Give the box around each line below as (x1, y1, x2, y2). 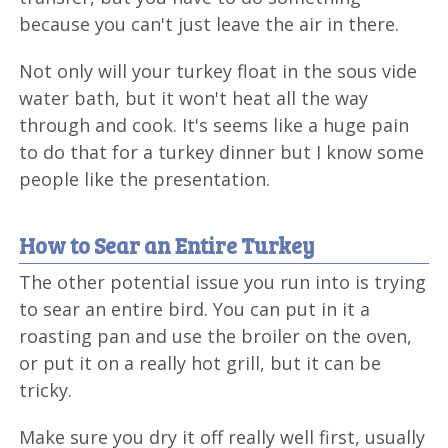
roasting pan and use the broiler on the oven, (19, 323, 413, 348)
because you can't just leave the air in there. (19, 11, 400, 36)
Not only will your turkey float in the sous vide (19, 58, 418, 83)
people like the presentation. (19, 166, 271, 191)
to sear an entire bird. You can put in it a (19, 296, 371, 321)
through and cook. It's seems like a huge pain (19, 112, 410, 137)
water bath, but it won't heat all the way (19, 85, 369, 110)
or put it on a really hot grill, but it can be (19, 350, 382, 375)
